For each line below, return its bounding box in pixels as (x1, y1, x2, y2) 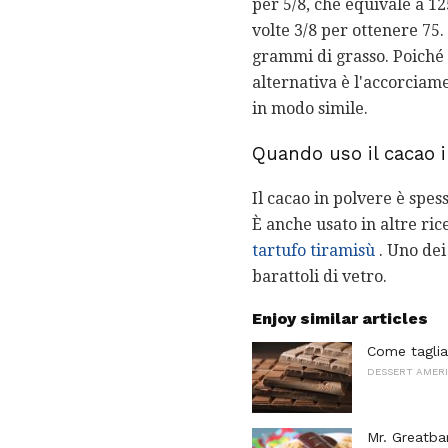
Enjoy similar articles (252, 308, 428, 328)
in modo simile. (252, 99, 368, 119)
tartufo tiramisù (252, 240, 375, 260)
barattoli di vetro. (252, 266, 387, 286)
